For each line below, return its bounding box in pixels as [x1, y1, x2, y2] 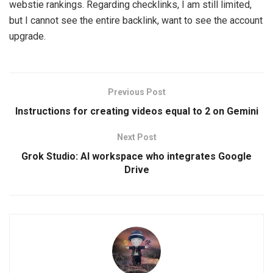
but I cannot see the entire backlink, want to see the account [9, 14, 263, 26]
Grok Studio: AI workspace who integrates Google [21, 150, 252, 162]
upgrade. [9, 30, 46, 42]
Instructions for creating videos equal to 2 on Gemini [15, 105, 258, 117]
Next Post [116, 132, 157, 142]
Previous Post [107, 87, 166, 97]
